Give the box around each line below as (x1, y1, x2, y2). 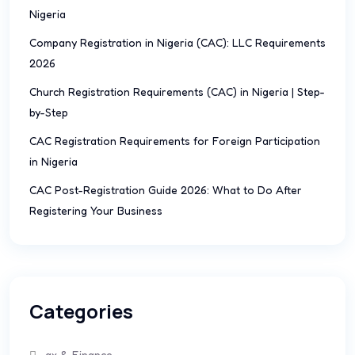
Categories (29, 298, 133, 324)
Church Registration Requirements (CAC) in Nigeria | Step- (29, 85, 325, 98)
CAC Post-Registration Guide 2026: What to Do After (29, 183, 302, 197)
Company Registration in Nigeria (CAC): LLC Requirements (29, 36, 326, 49)
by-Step (29, 105, 68, 119)
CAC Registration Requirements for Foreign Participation (29, 134, 320, 147)
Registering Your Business (29, 204, 162, 217)
